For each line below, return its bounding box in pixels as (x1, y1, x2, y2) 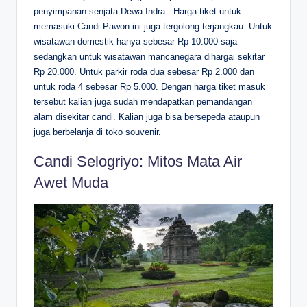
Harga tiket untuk (173, 5, 241, 16)
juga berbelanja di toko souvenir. (34, 126, 164, 137)
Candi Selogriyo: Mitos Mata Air (34, 152, 242, 170)
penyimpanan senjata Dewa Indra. (34, 5, 171, 16)
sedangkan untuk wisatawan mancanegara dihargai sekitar (34, 51, 265, 62)
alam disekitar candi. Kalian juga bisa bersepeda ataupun (34, 111, 260, 122)
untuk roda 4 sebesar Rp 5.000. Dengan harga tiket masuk (34, 81, 265, 92)
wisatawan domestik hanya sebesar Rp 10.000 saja (34, 36, 237, 47)
